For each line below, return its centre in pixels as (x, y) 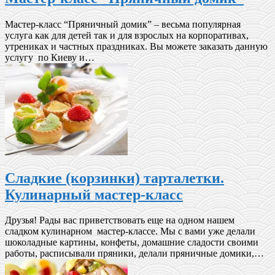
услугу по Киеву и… (50, 57)
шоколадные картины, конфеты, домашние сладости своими (132, 242)
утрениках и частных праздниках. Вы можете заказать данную (136, 46)
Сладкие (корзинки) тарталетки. (114, 178)
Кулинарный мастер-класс (94, 194)
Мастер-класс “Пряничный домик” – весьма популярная (123, 24)
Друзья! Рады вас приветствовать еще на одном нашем (120, 220)
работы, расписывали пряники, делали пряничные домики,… (134, 254)
